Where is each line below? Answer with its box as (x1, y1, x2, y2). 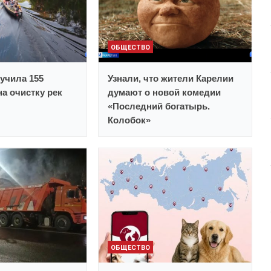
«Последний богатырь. (108, 101, 211, 112)
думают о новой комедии (108, 87, 221, 98)
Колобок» (108, 115, 151, 126)
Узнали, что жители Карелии (108, 73, 234, 84)
